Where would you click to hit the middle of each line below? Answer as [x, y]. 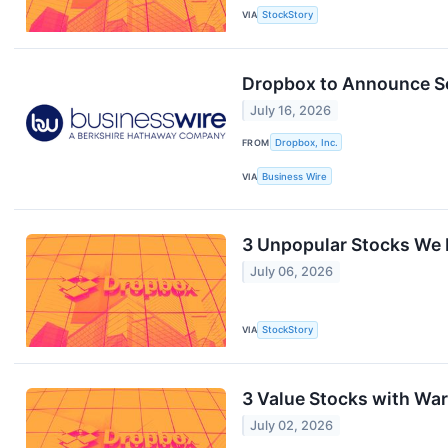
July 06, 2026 [292, 272]
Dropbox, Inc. [306, 142]
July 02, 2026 [292, 426]
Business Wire [295, 176]
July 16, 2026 [291, 111]
